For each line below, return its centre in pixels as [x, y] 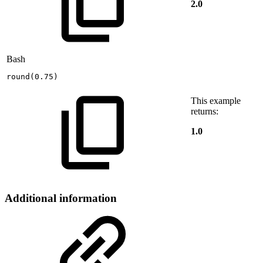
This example [216, 100]
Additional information [61, 198]
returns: [205, 111]
